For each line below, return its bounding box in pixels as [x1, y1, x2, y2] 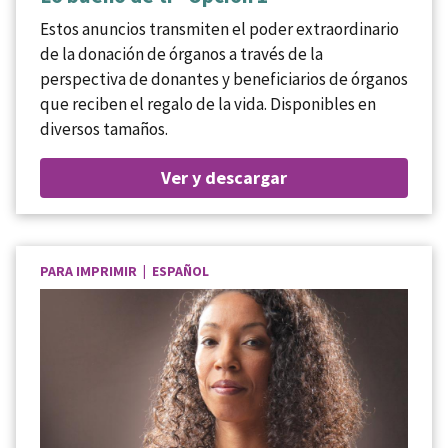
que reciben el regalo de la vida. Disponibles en [40, 92, 376, 115]
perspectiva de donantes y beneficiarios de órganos [40, 67, 408, 90]
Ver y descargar [161, 165, 287, 189]
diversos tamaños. [40, 117, 168, 140]
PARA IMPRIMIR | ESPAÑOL [40, 261, 209, 280]
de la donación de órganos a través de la [40, 42, 323, 65]
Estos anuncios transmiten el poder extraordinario [40, 17, 399, 40]
